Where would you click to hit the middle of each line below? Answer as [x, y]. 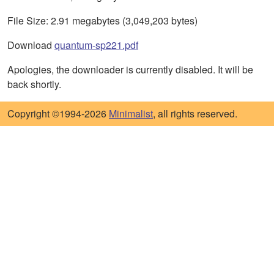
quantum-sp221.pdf [96, 45]
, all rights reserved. [195, 114]
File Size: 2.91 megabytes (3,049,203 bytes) [102, 21]
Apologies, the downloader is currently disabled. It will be [130, 70]
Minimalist [131, 114]
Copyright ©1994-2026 [58, 114]
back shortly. [34, 84]
